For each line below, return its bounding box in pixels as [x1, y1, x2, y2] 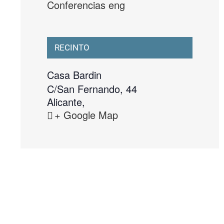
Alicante [46, 94, 82, 109]
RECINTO [54, 42, 89, 52]
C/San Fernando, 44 [46, 81, 137, 96]
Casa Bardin [46, 67, 101, 82]
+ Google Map [54, 107, 118, 122]
